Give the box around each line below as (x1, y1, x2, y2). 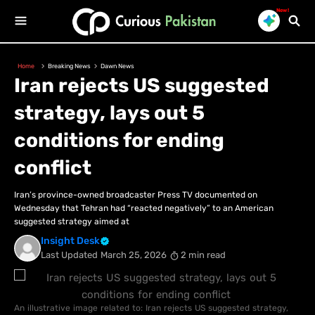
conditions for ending (14, 129, 224, 152)
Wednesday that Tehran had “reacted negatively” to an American (14, 202, 274, 213)
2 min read (179, 250, 226, 261)
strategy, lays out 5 (14, 101, 205, 124)
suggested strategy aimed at (14, 216, 129, 226)
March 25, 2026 (101, 250, 167, 261)
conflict (14, 156, 91, 179)
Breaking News (48, 63, 91, 70)
